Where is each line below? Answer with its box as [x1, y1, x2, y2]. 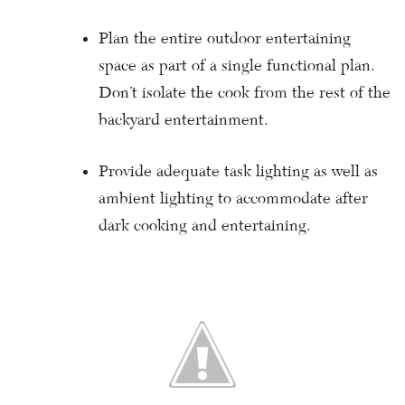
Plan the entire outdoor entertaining [99, 29, 351, 48]
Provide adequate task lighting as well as [99, 162, 378, 181]
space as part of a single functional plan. [99, 56, 375, 75]
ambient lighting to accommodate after [99, 189, 368, 208]
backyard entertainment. [99, 110, 268, 129]
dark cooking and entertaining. [99, 216, 311, 235]
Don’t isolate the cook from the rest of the [99, 83, 391, 102]
